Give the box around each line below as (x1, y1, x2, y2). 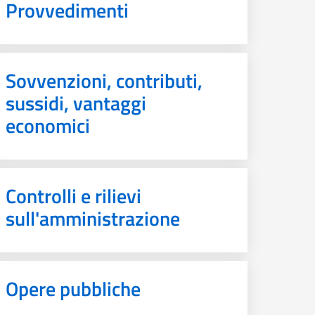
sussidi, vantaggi (6, 88, 146, 118)
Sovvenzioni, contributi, (6, 65, 202, 96)
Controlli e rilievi (6, 181, 141, 211)
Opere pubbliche (6, 274, 141, 304)
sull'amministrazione (6, 203, 180, 233)
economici (6, 110, 90, 141)
